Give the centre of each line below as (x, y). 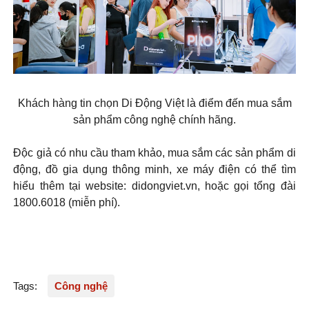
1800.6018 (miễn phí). (67, 203)
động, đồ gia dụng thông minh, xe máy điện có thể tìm (154, 170)
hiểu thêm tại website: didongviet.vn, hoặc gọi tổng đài (154, 186)
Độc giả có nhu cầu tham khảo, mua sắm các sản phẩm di (154, 153)
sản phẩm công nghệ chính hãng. (154, 120)
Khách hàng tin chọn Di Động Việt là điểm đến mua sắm (154, 103)
